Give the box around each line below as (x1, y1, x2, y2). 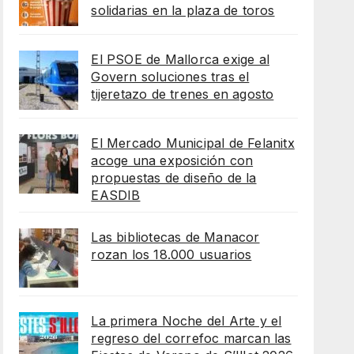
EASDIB (91, 187, 141, 204)
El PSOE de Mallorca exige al (91, 51, 269, 68)
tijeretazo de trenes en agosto (91, 86, 274, 103)
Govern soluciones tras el (91, 69, 250, 85)
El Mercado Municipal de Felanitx (91, 135, 295, 152)
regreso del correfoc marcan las (91, 330, 292, 347)
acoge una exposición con (91, 153, 254, 169)
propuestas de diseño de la (91, 170, 257, 186)
